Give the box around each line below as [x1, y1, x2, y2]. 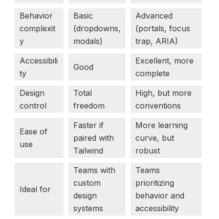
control [20, 100, 46, 110]
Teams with [73, 165, 115, 175]
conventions [135, 100, 181, 110]
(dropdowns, [73, 23, 121, 33]
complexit [20, 23, 55, 33]
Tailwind [73, 145, 103, 155]
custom [73, 177, 101, 188]
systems [73, 203, 103, 213]
